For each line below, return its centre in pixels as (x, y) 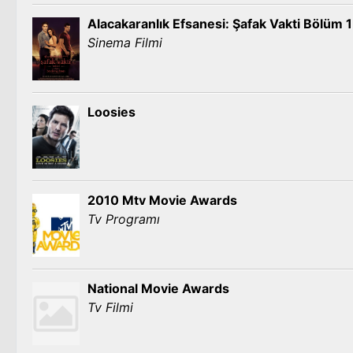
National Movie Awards (158, 288)
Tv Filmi (110, 307)
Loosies (111, 112)
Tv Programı (124, 219)
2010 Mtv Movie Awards (162, 200)
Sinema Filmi (125, 43)
